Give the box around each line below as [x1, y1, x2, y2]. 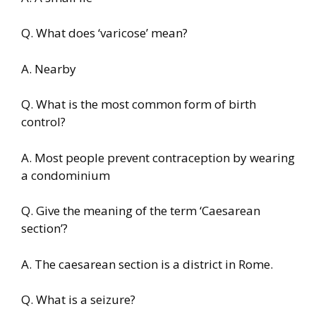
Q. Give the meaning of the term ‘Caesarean [21, 202, 260, 219]
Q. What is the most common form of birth [21, 96, 256, 113]
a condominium [21, 166, 110, 183]
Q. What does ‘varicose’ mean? [21, 25, 188, 42]
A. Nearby [21, 60, 76, 77]
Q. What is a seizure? [21, 291, 135, 308]
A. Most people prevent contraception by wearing [21, 149, 295, 166]
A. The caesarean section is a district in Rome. [21, 255, 273, 272]
